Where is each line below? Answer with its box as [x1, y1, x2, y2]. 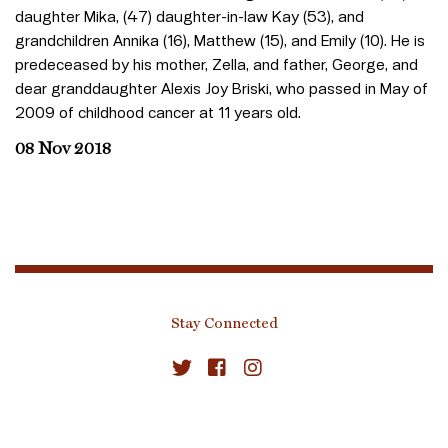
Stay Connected [170, 317, 278, 332]
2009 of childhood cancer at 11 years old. [15, 103, 305, 121]
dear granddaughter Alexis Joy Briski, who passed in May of [15, 79, 428, 97]
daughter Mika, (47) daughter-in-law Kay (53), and [15, 7, 364, 25]
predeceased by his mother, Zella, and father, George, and [15, 55, 418, 73]
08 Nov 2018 [15, 140, 111, 158]
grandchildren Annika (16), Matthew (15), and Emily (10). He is [15, 31, 425, 49]
